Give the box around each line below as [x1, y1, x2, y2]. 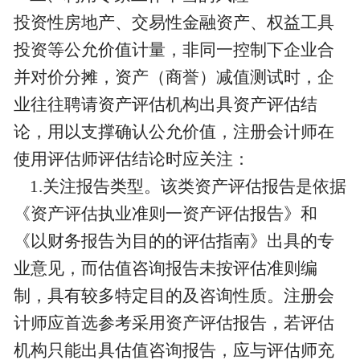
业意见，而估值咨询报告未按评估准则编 [13, 259, 317, 279]
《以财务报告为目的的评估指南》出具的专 [13, 231, 334, 252]
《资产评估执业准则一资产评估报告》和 [13, 204, 317, 224]
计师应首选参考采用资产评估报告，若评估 [13, 313, 334, 333]
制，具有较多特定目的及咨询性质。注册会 [13, 286, 334, 306]
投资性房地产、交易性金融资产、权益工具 [13, 13, 334, 33]
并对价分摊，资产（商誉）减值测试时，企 [13, 67, 334, 88]
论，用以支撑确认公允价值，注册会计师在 [13, 122, 334, 142]
